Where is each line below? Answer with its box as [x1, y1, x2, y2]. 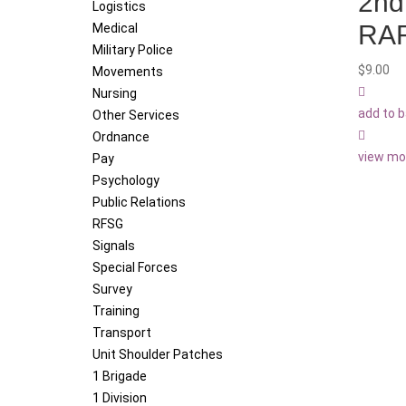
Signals [92, 238, 135, 254]
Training [92, 304, 140, 319]
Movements [92, 64, 163, 80]
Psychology [92, 173, 159, 188]
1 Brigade [92, 369, 147, 384]
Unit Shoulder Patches [92, 347, 223, 362]
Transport [92, 325, 151, 341]
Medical [92, 21, 138, 36]
